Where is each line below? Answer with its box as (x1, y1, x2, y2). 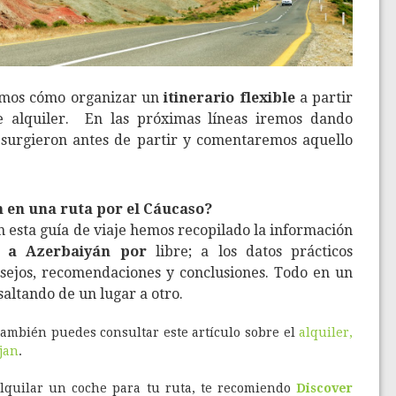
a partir (294, 89, 354, 107)
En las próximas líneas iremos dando (84, 110, 354, 128)
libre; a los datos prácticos (146, 242, 354, 260)
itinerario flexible (164, 89, 295, 107)
